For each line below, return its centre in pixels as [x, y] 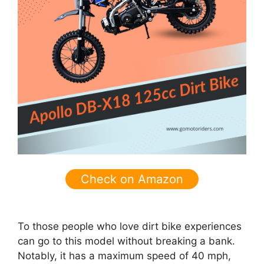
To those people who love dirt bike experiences [130, 226]
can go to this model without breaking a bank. [126, 241]
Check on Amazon [132, 179]
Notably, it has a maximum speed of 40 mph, [124, 255]
